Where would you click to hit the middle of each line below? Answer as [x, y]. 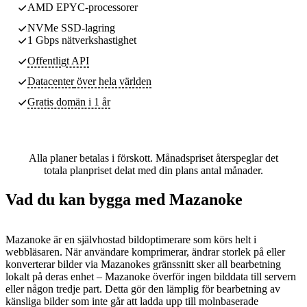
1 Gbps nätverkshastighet [82, 40]
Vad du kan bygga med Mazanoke [124, 199]
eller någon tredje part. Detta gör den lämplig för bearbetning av [143, 288]
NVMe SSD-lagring [71, 27]
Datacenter [51, 81]
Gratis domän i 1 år [69, 101]
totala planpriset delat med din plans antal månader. [153, 170]
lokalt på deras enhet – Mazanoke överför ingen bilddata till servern [151, 276]
